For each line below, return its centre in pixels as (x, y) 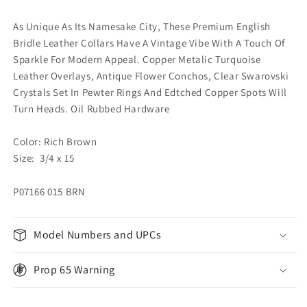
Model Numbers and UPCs (98, 234)
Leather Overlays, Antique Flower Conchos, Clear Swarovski (151, 75)
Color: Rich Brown (55, 141)
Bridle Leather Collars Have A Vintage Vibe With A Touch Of (149, 42)
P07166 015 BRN (49, 191)
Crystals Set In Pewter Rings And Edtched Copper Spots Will (150, 92)
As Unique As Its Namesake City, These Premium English (142, 26)
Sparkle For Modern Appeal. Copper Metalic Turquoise (137, 59)
